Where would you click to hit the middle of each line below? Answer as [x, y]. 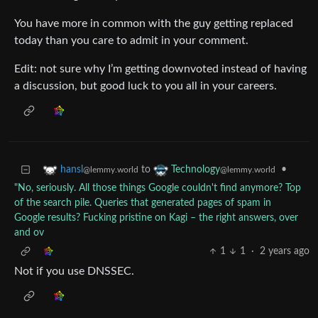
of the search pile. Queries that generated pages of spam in [143, 203]
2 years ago [285, 252]
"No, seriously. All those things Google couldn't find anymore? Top [158, 188]
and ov [29, 233]
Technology [196, 170]
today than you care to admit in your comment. [131, 41]
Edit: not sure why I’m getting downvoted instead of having [160, 69]
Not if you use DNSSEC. [74, 272]
